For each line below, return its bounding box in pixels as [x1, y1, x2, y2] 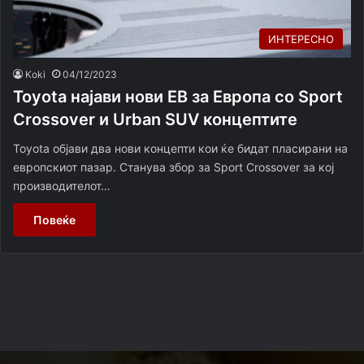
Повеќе [33, 212, 76, 227]
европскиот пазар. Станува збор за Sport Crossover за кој [13, 159, 334, 174]
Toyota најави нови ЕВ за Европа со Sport [13, 86, 343, 106]
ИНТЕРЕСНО [268, 32, 334, 45]
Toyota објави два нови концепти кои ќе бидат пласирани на [13, 141, 348, 155]
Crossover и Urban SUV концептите [13, 109, 297, 129]
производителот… [13, 178, 110, 193]
